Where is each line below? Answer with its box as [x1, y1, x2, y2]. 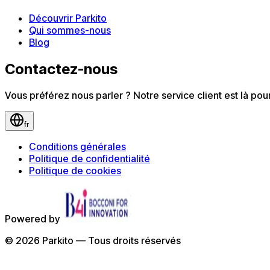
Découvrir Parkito [29, 11, 107, 24]
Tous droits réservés [88, 234, 181, 247]
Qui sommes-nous [29, 24, 111, 36]
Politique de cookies [29, 165, 121, 177]
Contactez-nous [5, 60, 118, 78]
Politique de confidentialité [29, 152, 150, 165]
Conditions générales [29, 140, 126, 153]
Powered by [5, 213, 60, 225]
